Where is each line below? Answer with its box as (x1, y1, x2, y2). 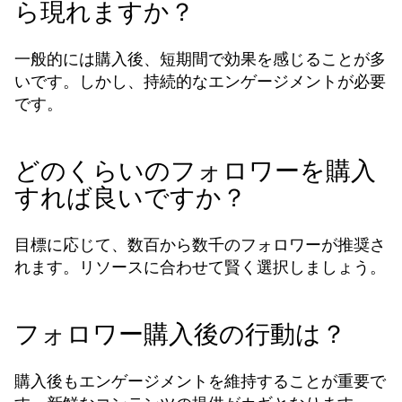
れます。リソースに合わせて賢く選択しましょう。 (14, 256, 386, 278)
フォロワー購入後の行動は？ (14, 317, 346, 352)
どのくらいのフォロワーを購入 (14, 153, 376, 188)
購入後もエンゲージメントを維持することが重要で (14, 370, 386, 392)
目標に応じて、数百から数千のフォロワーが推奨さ (14, 233, 386, 256)
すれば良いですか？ (14, 180, 247, 215)
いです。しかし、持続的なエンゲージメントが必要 (14, 70, 386, 92)
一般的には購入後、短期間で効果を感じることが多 (14, 48, 386, 70)
